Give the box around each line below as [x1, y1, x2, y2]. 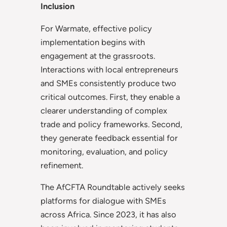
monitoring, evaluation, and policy [41, 146, 168, 157]
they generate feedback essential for [41, 132, 178, 143]
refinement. [41, 160, 83, 170]
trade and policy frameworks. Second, [41, 119, 182, 129]
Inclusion [41, 1, 74, 12]
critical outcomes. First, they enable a [41, 91, 180, 102]
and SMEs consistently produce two [41, 78, 176, 88]
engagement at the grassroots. [41, 50, 155, 61]
